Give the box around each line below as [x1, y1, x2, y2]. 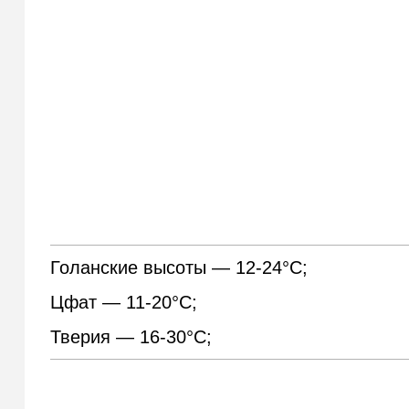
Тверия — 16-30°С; [50, 327, 213, 348]
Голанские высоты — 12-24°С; [50, 257, 309, 278]
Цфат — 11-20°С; [50, 292, 198, 313]
